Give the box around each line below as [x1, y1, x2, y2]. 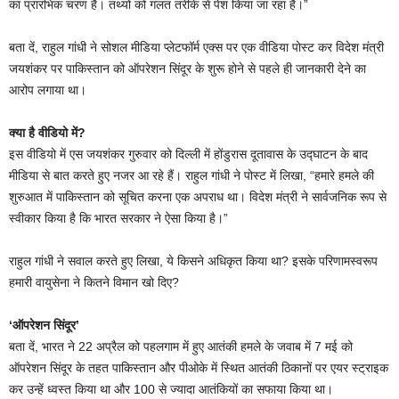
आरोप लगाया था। [9, 83, 86, 98]
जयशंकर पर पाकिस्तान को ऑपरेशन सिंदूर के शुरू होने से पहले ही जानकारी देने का [9, 61, 366, 77]
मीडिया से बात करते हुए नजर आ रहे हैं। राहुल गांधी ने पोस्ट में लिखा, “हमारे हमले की [9, 168, 374, 183]
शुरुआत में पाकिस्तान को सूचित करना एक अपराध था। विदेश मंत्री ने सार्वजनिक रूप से [9, 190, 387, 205]
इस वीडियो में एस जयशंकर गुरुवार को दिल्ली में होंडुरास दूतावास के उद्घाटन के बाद [9, 147, 368, 162]
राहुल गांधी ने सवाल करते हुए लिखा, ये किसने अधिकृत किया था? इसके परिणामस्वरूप [9, 254, 378, 269]
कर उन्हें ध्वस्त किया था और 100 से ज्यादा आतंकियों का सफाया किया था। [9, 382, 333, 397]
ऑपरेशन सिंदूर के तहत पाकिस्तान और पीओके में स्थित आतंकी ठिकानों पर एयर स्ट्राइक [9, 361, 388, 376]
